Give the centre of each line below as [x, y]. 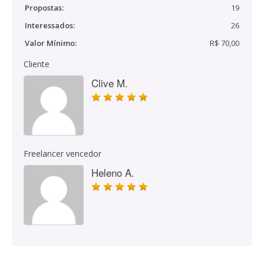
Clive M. [110, 83]
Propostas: [44, 8]
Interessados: [50, 25]
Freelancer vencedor [62, 154]
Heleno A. [113, 172]
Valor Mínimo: [51, 43]
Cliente [37, 64]
